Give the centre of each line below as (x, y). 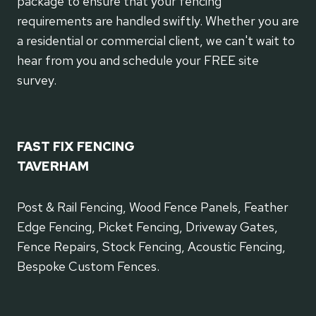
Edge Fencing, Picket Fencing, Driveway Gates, (147, 227)
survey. (37, 80)
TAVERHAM (53, 166)
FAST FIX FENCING (76, 147)
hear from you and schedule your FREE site (138, 61)
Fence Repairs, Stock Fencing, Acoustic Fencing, (151, 247)
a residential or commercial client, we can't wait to (156, 41)
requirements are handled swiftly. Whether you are (158, 21)
